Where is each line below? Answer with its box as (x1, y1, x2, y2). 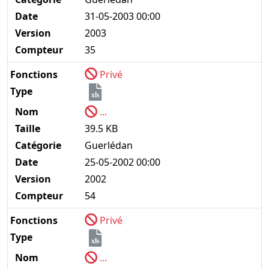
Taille (10, 122, 43, 136)
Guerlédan (85, 139, 133, 153)
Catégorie (10, 139, 64, 153)
